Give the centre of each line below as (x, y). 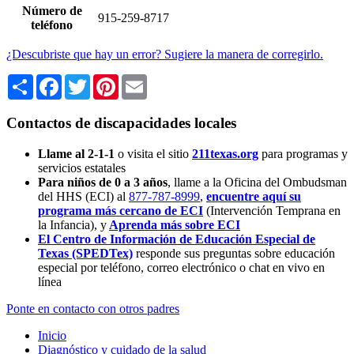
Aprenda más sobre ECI (175, 224)
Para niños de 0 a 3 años (103, 182)
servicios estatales (82, 168)
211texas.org (225, 153)
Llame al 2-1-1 (78, 153)
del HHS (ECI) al (83, 196)
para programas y (305, 153)
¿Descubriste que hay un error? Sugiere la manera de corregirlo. (165, 55)
